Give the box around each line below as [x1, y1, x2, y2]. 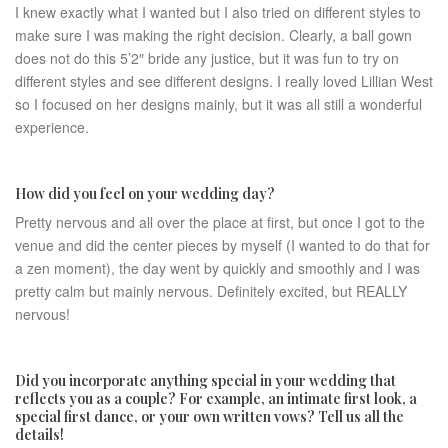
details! [15, 425, 64, 444]
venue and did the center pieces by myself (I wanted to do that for [15, 235, 430, 255]
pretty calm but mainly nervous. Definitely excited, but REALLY [15, 281, 407, 301]
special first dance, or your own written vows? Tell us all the [15, 407, 404, 426]
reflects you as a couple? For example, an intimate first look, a [15, 389, 417, 408]
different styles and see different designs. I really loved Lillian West [15, 71, 433, 91]
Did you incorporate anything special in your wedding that [15, 371, 396, 390]
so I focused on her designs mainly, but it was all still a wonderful [15, 94, 422, 114]
